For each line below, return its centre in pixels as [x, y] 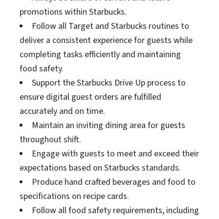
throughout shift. [50, 140]
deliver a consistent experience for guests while [106, 40]
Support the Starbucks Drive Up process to [109, 83]
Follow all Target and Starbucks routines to [110, 26]
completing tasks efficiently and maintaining [100, 55]
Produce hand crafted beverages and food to [114, 182]
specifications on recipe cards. [74, 196]
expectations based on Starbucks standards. [100, 168]
